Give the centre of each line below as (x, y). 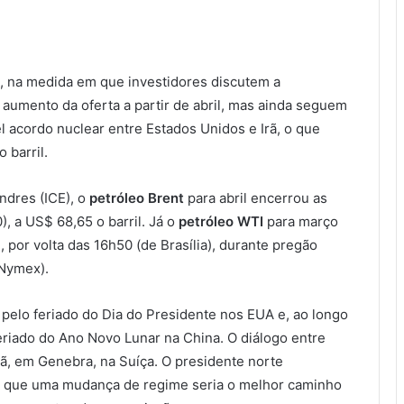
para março (301, 222)
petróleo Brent (137, 198)
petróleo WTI (221, 222)
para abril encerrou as (256, 198)
